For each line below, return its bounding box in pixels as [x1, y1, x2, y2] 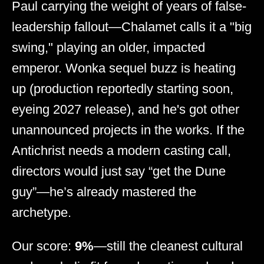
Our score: [12, 238, 75, 253]
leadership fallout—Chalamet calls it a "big [12, 19, 252, 34]
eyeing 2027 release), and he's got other [12, 101, 239, 117]
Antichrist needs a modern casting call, [12, 143, 231, 158]
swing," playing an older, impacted [12, 39, 205, 55]
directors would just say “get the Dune [12, 163, 226, 179]
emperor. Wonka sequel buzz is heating [12, 60, 236, 75]
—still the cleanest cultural [94, 238, 243, 253]
